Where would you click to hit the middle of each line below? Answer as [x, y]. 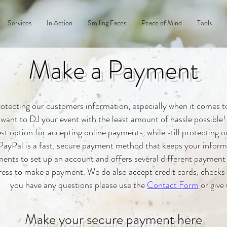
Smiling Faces [107, 23]
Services [20, 23]
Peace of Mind [162, 23]
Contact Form [173, 185]
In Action [60, 23]
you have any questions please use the [79, 185]
